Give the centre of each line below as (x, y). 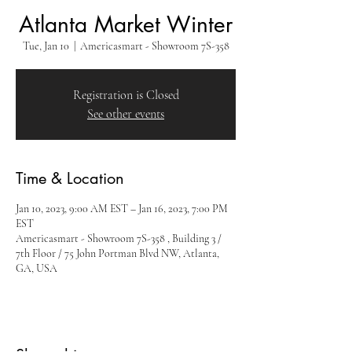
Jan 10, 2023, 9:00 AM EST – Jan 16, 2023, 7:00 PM (122, 209)
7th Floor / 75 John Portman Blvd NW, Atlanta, (117, 253)
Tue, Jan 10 (46, 46)
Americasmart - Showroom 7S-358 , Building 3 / (119, 238)
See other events (126, 114)
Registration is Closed (126, 95)
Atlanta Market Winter (126, 24)
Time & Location (70, 178)
